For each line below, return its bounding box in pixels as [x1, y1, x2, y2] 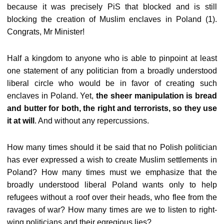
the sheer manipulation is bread [96, 91, 217, 100]
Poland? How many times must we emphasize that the [7, 168, 217, 176]
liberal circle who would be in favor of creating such [7, 79, 217, 87]
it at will [7, 116, 34, 125]
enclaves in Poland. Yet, [7, 91, 96, 100]
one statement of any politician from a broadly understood [7, 66, 217, 75]
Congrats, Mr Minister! [7, 27, 84, 36]
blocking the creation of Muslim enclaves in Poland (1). [7, 15, 217, 23]
